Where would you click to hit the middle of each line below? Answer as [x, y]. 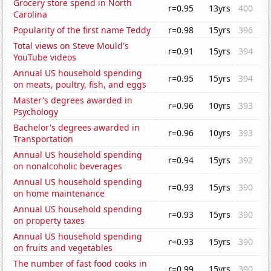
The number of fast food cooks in [80, 264]
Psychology [36, 112]
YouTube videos [45, 57]
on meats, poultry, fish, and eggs [80, 85]
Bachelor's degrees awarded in [77, 128]
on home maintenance [59, 194]
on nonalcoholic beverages [68, 166]
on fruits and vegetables [63, 248]
